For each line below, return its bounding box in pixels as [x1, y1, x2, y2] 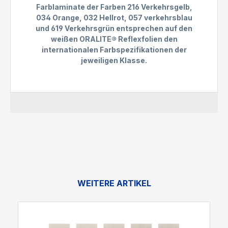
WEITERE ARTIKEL [77, 178, 151, 189]
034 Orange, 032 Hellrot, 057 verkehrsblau [36, 13, 192, 22]
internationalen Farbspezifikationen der [41, 45, 187, 54]
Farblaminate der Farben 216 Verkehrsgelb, [36, 3, 192, 12]
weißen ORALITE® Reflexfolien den [50, 35, 178, 44]
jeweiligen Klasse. [81, 56, 147, 65]
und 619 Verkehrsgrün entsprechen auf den [36, 24, 192, 33]
